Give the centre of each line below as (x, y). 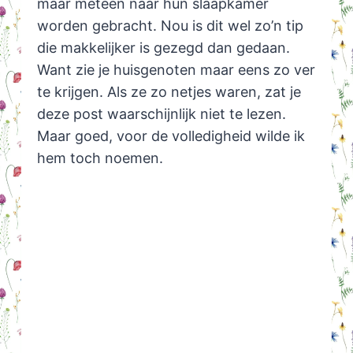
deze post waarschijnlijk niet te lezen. (161, 113)
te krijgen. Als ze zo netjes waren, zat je (169, 91)
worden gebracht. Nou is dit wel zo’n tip (170, 25)
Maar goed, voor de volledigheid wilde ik (171, 136)
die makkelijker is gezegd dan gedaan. (163, 47)
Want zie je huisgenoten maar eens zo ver (176, 69)
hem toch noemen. (100, 158)
